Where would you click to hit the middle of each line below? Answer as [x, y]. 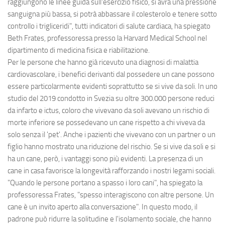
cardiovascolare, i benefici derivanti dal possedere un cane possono [111, 75]
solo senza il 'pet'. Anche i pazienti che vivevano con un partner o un [111, 135]
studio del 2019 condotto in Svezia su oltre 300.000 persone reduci [111, 99]
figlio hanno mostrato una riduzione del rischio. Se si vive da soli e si [111, 147]
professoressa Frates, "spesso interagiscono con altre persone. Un [111, 195]
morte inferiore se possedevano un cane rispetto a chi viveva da [106, 123]
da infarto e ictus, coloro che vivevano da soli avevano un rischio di [108, 111]
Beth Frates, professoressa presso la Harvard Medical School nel [107, 38]
